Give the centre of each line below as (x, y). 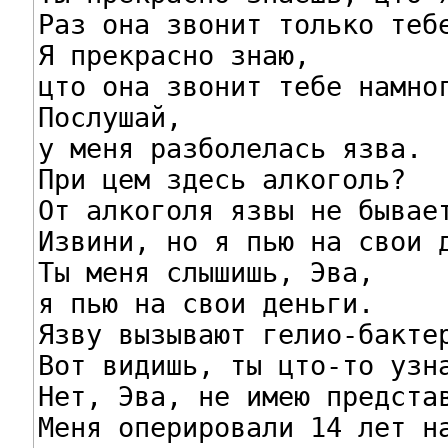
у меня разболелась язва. (229, 148)
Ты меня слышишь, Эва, (205, 272)
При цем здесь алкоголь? (221, 179)
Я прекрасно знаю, (173, 55)
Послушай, (109, 117)
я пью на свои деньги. (205, 303)
